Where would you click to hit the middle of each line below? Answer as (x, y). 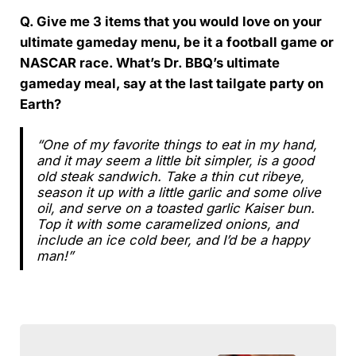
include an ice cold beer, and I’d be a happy (172, 240)
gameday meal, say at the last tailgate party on (171, 84)
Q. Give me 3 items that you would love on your (170, 22)
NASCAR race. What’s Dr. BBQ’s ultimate (149, 63)
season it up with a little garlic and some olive (178, 193)
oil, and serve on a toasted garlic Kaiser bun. (175, 209)
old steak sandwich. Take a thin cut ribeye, (170, 177)
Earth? (42, 104)
